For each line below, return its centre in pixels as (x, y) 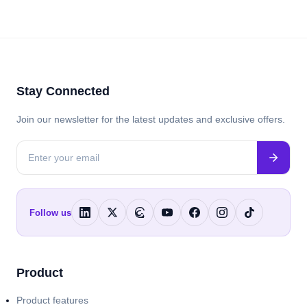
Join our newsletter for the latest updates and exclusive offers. (151, 119)
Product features (52, 300)
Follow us (50, 212)
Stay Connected (63, 91)
